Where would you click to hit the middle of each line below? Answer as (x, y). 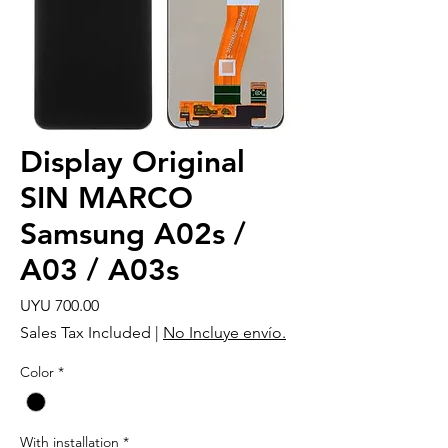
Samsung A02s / (133, 233)
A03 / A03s (99, 269)
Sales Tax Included (85, 332)
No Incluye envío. (224, 332)
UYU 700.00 (59, 305)
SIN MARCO (106, 197)
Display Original (132, 161)
